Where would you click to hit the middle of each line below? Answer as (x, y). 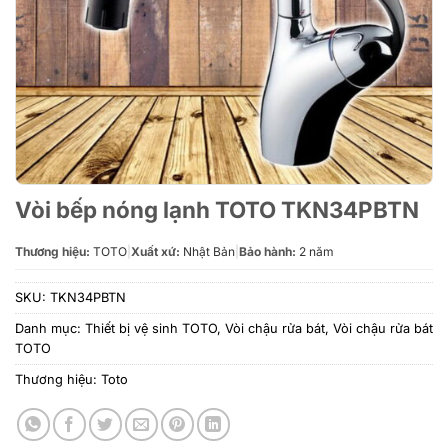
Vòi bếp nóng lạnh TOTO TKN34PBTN (217, 209)
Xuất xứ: (155, 251)
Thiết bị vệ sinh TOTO (151, 328)
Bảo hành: (267, 251)
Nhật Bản (207, 251)
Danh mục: (50, 328)
